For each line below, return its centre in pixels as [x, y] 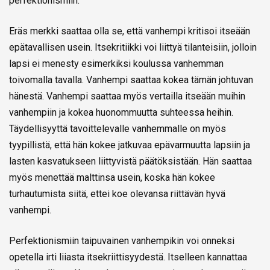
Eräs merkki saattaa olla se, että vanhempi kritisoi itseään [130, 31]
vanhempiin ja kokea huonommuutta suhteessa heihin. [121, 113]
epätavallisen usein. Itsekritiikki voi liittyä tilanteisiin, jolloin [133, 48]
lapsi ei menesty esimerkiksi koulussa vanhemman [116, 64]
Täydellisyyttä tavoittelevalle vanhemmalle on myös [118, 129]
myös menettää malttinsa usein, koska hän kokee [112, 178]
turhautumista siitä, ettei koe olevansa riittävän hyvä [117, 194]
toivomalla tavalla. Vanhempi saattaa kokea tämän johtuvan [131, 80]
